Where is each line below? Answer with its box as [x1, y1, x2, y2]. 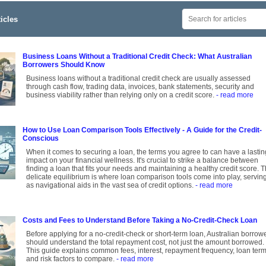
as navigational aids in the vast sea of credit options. [26, 181, 195, 190]
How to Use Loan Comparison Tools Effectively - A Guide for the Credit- [23, 126, 262, 135]
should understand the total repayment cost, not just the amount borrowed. [26, 238, 264, 247]
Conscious [23, 134, 59, 143]
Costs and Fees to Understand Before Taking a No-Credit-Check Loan [23, 216, 257, 225]
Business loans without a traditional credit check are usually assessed [26, 74, 251, 83]
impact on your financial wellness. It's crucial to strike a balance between [26, 156, 258, 165]
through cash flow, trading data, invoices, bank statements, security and [26, 83, 254, 91]
